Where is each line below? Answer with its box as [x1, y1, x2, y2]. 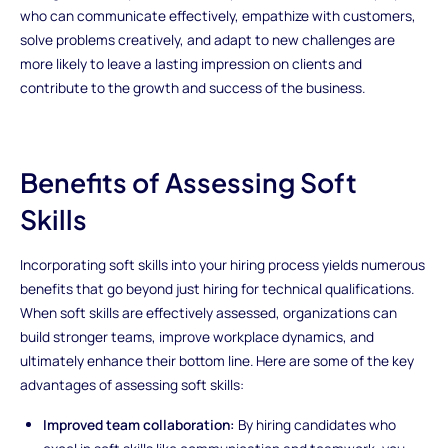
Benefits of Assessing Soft [19, 164, 357, 199]
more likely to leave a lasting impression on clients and [19, 54, 362, 74]
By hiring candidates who [235, 415, 397, 435]
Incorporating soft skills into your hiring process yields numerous [19, 255, 425, 275]
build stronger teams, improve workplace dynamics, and [19, 327, 374, 347]
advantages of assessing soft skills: [19, 375, 244, 395]
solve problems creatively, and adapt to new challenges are [19, 30, 395, 50]
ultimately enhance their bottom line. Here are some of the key [19, 351, 414, 371]
